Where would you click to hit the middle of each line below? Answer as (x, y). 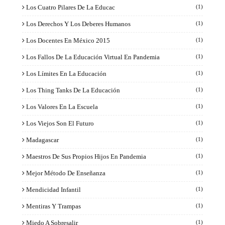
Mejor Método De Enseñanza (66, 173)
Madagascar (42, 140)
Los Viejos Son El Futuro (60, 123)
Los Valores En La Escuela (62, 106)
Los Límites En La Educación (66, 73)
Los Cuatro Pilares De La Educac (71, 7)
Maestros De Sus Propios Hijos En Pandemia (86, 156)
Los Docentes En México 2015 (68, 40)
